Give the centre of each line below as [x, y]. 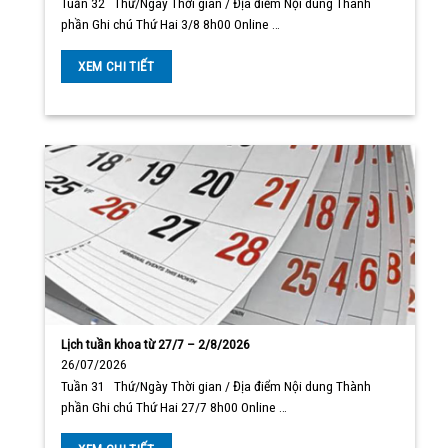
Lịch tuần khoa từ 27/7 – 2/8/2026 [156, 343]
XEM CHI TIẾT [116, 66]
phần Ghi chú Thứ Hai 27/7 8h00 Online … [174, 407]
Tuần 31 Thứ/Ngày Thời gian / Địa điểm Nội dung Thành [216, 386]
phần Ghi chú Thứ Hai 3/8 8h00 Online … [171, 24]
